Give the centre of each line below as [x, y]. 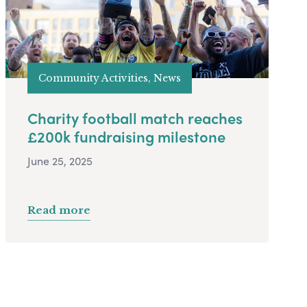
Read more [59, 210]
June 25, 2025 [60, 161]
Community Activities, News [110, 78]
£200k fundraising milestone [126, 137]
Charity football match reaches [135, 118]
